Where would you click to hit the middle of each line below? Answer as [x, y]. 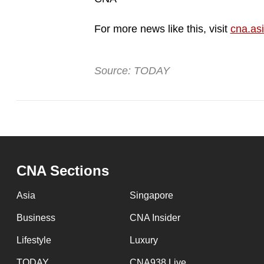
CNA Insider [155, 218]
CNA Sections [63, 171]
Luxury [143, 240]
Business [36, 218]
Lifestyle [34, 240]
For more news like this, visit [162, 29]
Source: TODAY [132, 71]
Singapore [151, 196]
